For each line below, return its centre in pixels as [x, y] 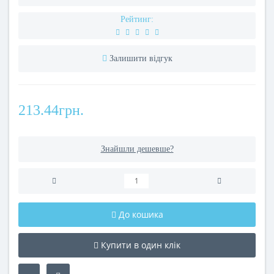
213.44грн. [51, 110]
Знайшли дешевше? [137, 149]
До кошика [141, 214]
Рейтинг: [137, 19]
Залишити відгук [141, 58]
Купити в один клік [141, 245]
